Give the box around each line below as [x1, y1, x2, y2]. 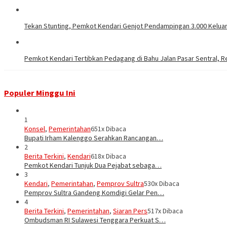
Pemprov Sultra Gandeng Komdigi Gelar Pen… [24, 188, 164, 198]
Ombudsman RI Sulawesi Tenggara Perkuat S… [24, 215, 166, 225]
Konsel [24, 124, 45, 134]
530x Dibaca [144, 179, 179, 188]
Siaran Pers [113, 206, 147, 216]
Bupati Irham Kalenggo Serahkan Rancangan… [24, 133, 163, 143]
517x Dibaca [147, 206, 183, 216]
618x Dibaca [91, 152, 126, 161]
